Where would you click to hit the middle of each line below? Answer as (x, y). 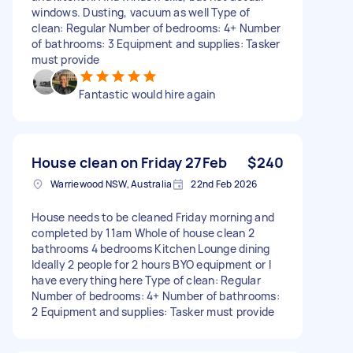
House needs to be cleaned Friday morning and (153, 217)
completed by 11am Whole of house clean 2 (143, 232)
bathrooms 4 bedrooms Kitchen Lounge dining (151, 248)
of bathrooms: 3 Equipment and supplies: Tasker (156, 43)
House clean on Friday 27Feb (130, 162)
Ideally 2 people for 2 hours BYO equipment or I (151, 264)
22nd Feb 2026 (224, 184)
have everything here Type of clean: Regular (146, 280)
